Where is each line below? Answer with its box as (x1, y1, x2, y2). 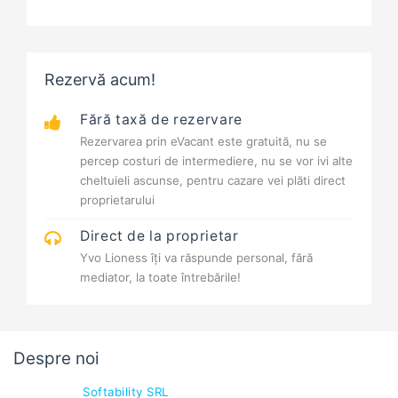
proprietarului (80, 193, 155, 208)
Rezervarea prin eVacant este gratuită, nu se (80, 134, 327, 149)
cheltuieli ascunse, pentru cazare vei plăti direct (80, 173, 346, 188)
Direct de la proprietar (80, 227, 239, 245)
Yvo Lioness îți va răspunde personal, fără (80, 251, 313, 266)
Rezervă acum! (44, 70, 155, 90)
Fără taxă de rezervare (80, 111, 243, 129)
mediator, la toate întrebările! (80, 270, 241, 285)
